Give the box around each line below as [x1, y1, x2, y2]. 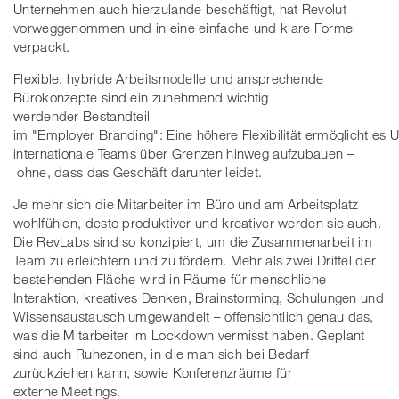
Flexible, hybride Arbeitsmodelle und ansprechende [13, 69, 324, 86]
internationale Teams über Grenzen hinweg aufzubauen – [13, 144, 354, 161]
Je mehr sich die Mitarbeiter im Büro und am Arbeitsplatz [13, 195, 359, 212]
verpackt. [13, 37, 74, 54]
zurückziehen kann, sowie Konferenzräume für [13, 363, 292, 380]
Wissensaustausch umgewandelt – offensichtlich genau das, [13, 307, 374, 324]
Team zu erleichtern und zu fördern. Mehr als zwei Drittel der [13, 251, 377, 268]
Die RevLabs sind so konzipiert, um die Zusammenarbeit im [13, 232, 373, 249]
